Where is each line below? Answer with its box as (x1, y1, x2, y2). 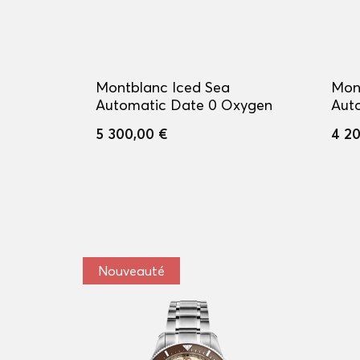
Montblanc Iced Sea (96, 78, 230, 96)
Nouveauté (98, 263, 165, 279)
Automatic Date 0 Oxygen (96, 96, 272, 114)
